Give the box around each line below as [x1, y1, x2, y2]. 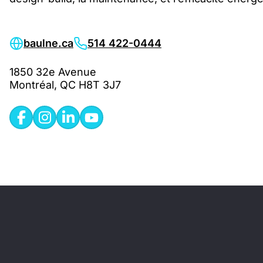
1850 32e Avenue [9, 66, 96, 78]
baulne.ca [23, 37, 73, 49]
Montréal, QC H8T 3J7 [9, 79, 121, 91]
